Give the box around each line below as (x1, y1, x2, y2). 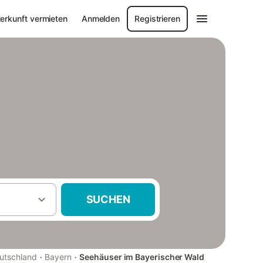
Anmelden (82, 14, 120, 23)
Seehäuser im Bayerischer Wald (79, 252, 204, 262)
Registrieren (134, 14, 180, 23)
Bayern (45, 252, 72, 262)
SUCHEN (86, 193, 130, 205)
